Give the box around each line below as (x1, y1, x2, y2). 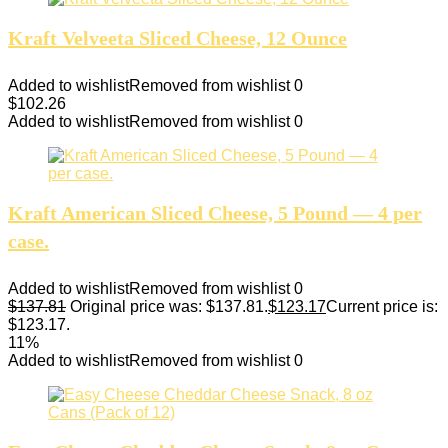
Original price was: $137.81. (70, 297, 268, 315)
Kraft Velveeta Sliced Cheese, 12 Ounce (8, 26, 347, 49)
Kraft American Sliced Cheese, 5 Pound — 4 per (8, 201, 422, 224)
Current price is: (326, 297, 438, 315)
